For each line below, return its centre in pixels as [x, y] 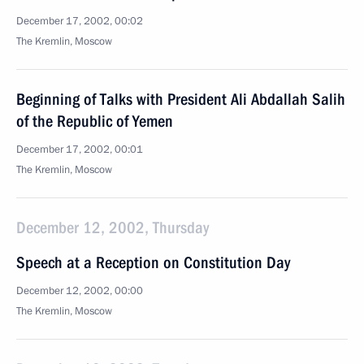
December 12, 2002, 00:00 [80, 291]
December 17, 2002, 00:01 [80, 149]
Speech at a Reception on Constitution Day [153, 262]
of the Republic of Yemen [95, 121]
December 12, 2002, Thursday [113, 227]
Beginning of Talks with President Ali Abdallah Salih [181, 99]
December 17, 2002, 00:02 [80, 21]
